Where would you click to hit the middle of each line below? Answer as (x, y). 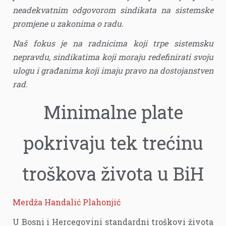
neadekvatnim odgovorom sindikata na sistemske (113, 10)
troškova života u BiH (113, 174)
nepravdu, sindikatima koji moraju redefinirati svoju (113, 57)
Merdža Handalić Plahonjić (67, 202)
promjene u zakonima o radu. (68, 24)
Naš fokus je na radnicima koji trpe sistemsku (113, 43)
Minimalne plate (113, 112)
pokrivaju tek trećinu (113, 143)
